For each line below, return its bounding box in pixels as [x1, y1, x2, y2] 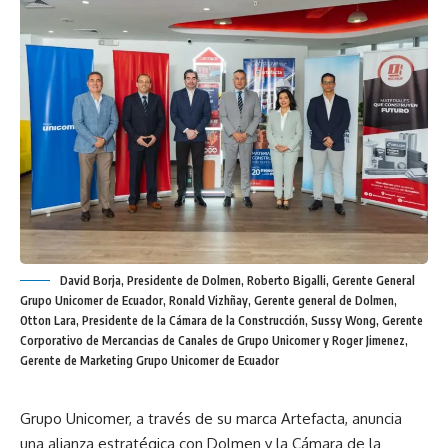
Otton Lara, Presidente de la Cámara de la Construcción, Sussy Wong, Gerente [20, 312, 423, 328]
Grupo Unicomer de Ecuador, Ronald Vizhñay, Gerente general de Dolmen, [20, 292, 397, 308]
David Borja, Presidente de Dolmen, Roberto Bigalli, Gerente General [60, 272, 415, 288]
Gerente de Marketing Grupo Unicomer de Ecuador [20, 352, 279, 368]
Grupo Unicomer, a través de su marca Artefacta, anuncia [20, 408, 402, 428]
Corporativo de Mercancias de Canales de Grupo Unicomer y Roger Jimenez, [20, 332, 408, 348]
